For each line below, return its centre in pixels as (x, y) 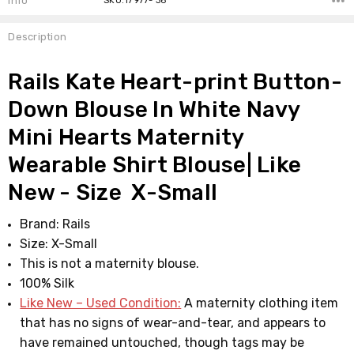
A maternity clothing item (260, 303)
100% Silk (49, 283)
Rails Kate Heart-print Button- (175, 81)
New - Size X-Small (113, 192)
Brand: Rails (55, 224)
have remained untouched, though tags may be (162, 342)
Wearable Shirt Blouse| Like (155, 164)
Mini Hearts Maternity (126, 137)
